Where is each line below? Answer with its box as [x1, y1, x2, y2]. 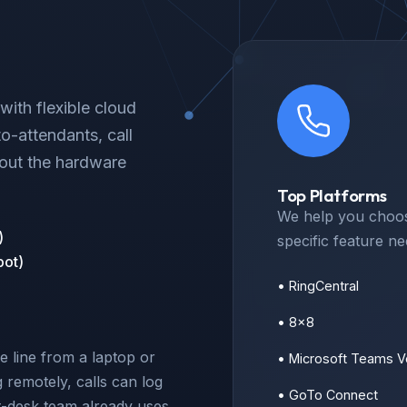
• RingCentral [277, 278, 359, 294]
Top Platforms [277, 184, 387, 207]
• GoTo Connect [277, 387, 378, 403]
